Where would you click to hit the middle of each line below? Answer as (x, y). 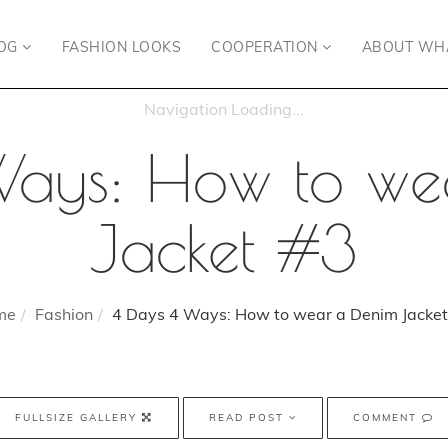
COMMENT (387, 417)
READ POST (248, 417)
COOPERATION (266, 47)
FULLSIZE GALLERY (78, 417)
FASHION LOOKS (121, 47)
